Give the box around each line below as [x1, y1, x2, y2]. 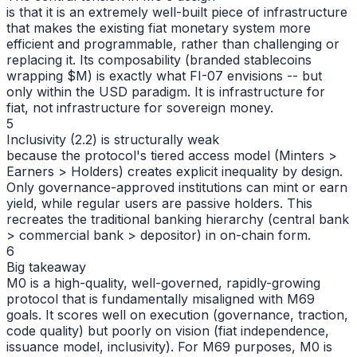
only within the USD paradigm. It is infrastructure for [6, 83, 325, 100]
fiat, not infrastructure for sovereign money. [6, 99, 273, 116]
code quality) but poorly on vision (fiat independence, [6, 322, 329, 339]
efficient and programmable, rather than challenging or [6, 35, 339, 52]
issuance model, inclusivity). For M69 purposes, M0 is [6, 338, 332, 355]
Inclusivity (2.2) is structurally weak [6, 131, 219, 147]
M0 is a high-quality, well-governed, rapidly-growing [6, 274, 320, 291]
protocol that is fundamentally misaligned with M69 [6, 290, 315, 307]
